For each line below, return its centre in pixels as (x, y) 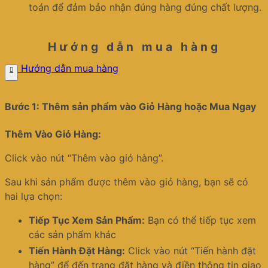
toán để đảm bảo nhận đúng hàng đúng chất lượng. (145, 7)
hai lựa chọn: (33, 196)
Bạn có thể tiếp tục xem (200, 220)
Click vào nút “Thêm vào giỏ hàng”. (84, 158)
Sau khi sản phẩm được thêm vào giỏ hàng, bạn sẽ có (127, 182)
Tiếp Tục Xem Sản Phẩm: (87, 220)
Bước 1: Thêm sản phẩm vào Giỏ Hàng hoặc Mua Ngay (130, 107)
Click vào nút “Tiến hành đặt (191, 250)
